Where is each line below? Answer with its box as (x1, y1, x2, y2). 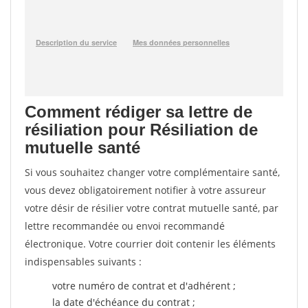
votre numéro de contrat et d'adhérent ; (52, 279, 236, 292)
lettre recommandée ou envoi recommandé (25, 219, 225, 232)
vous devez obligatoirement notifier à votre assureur (25, 184, 266, 197)
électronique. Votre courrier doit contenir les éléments (25, 237, 276, 250)
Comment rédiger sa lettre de (25, 102, 252, 121)
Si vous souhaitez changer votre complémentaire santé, (25, 166, 280, 179)
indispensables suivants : (25, 255, 142, 268)
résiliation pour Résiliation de (25, 120, 258, 139)
